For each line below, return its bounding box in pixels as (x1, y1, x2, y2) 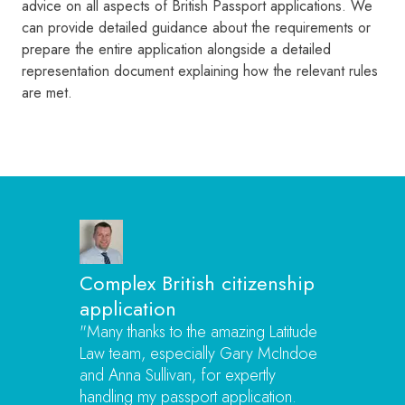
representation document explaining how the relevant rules (22, 61, 378, 82)
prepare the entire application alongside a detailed (22, 39, 331, 61)
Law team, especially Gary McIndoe (80, 342, 317, 366)
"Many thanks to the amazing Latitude (80, 320, 317, 344)
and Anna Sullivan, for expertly (80, 363, 276, 388)
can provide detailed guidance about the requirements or (22, 17, 371, 39)
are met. (22, 82, 72, 104)
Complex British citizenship (80, 268, 315, 298)
